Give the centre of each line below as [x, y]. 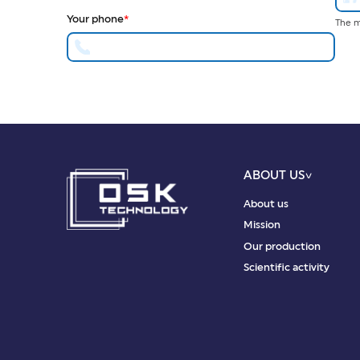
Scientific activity [287, 267]
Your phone [95, 19]
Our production [282, 246]
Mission [262, 225]
